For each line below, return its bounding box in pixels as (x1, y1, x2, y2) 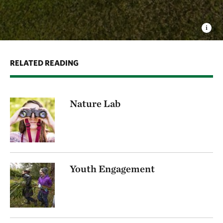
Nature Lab (70, 97, 120, 110)
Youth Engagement (70, 162, 155, 175)
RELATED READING (10, 58, 79, 67)
